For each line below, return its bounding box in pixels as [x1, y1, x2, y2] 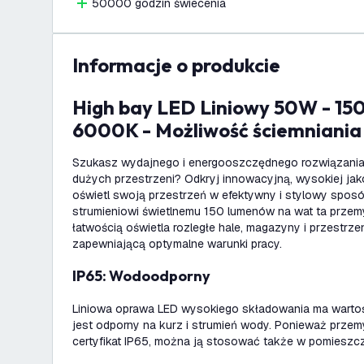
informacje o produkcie [78, 53, 280, 77]
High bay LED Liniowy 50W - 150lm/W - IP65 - [72, 95, 87, 119]
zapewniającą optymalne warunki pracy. [72, 236, 282, 251]
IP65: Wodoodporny [76, 266, 210, 285]
